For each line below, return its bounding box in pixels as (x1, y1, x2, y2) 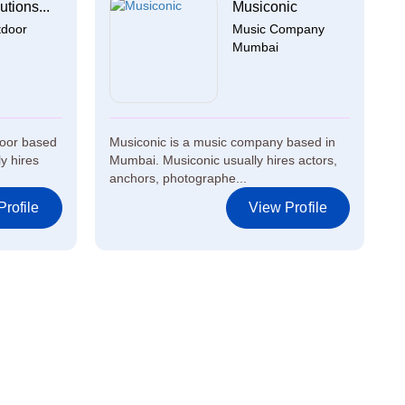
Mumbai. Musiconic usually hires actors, (108, 153, 337, 167)
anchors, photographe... (108, 171, 247, 185)
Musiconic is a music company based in (108, 135, 335, 149)
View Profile (248, 200, 327, 215)
